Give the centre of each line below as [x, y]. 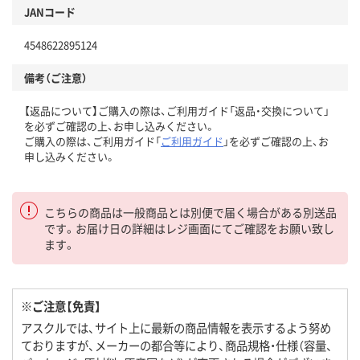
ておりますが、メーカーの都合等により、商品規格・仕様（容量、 [177, 346]
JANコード [50, 12]
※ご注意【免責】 [61, 306]
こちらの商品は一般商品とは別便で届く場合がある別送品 [190, 213]
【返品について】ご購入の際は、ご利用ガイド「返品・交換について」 [177, 111]
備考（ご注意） [56, 78]
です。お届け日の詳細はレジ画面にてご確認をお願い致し [189, 229]
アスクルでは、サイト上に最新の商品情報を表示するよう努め [176, 328]
